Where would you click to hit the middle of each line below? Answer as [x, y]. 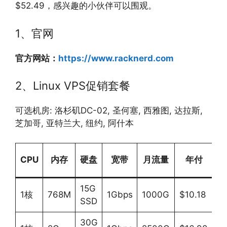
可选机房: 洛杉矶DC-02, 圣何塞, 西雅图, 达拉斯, [109, 110]
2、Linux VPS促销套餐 [73, 86]
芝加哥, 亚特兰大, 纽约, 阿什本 [74, 123]
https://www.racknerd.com [116, 58]
